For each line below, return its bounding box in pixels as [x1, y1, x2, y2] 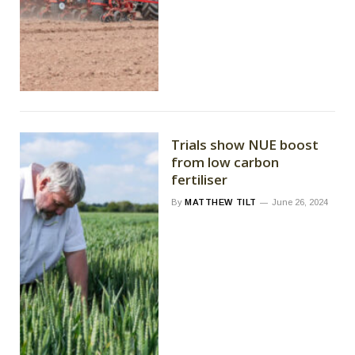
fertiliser [171, 170, 228, 189]
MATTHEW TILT [185, 197, 257, 207]
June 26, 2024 [271, 197, 328, 207]
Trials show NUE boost [171, 135, 319, 154]
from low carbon [171, 152, 280, 171]
